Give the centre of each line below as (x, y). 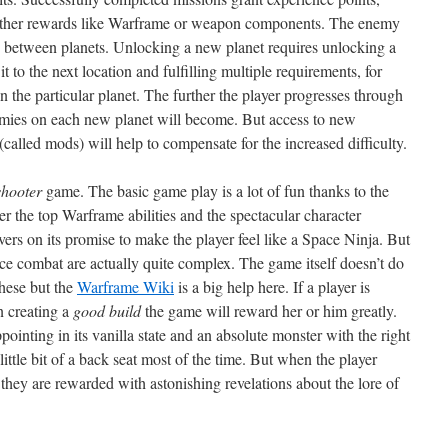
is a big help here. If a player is (272, 286)
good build (107, 310)
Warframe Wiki (125, 286)
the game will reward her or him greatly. (269, 310)
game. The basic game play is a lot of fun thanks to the (215, 190)
